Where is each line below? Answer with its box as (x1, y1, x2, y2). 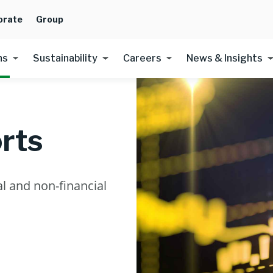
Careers (122, 52, 161, 64)
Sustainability (33, 52, 98, 64)
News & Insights (186, 52, 263, 64)
